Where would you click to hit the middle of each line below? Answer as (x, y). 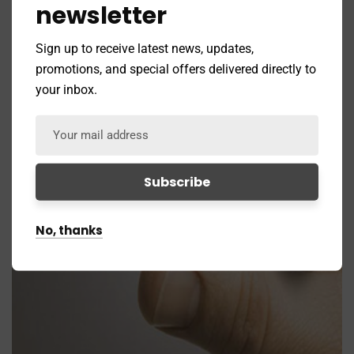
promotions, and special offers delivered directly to (176, 69)
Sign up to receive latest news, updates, (145, 48)
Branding (70, 330)
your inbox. (66, 89)
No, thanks (69, 230)
